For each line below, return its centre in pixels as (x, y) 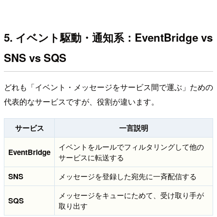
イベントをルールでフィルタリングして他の (131, 147)
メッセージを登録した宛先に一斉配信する (128, 176)
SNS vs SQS (35, 57)
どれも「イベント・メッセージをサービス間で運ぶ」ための (108, 87)
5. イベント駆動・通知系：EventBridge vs (108, 37)
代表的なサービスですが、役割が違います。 (81, 102)
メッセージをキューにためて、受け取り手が (131, 195)
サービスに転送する (91, 157)
